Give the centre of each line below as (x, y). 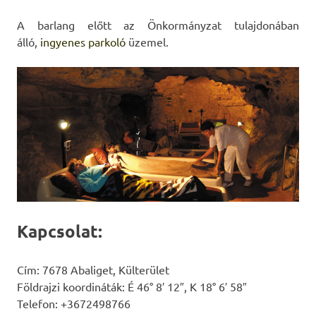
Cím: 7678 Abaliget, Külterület (93, 270)
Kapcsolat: (60, 231)
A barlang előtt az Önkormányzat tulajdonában (158, 24)
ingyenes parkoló (83, 41)
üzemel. (147, 41)
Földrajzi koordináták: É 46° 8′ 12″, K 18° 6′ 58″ (132, 287)
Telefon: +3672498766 (74, 304)
